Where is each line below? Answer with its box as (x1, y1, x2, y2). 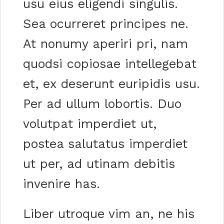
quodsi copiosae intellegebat (23, 56, 196, 71)
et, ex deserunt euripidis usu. (23, 76, 200, 91)
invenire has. (23, 176, 100, 191)
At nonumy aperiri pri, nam (23, 36, 188, 51)
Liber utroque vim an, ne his (23, 206, 194, 221)
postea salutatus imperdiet (23, 136, 187, 151)
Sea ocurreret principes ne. (23, 16, 188, 31)
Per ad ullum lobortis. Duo (23, 96, 181, 111)
